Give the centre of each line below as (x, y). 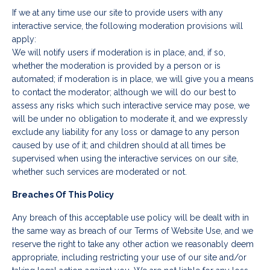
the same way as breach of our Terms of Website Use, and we (133, 231)
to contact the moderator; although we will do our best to (124, 93)
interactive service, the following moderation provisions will (127, 26)
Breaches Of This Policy (63, 195)
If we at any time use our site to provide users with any (118, 13)
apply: (24, 39)
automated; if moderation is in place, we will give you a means (133, 79)
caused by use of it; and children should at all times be (119, 146)
